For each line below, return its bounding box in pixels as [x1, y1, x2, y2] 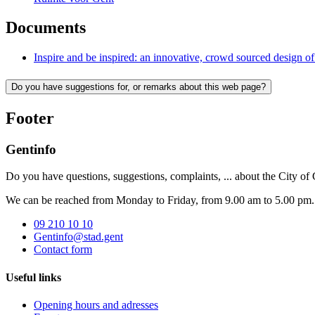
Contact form [34, 243, 92, 256]
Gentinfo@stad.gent [34, 231, 123, 243]
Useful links [6, 271, 61, 283]
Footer [6, 108, 54, 127]
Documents [6, 18, 86, 37]
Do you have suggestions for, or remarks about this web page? [11, 81, 266, 92]
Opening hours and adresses [34, 299, 158, 311]
